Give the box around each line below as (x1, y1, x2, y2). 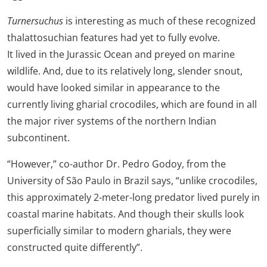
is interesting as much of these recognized (63, 14, 256, 27)
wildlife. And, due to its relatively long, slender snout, (7, 64, 243, 77)
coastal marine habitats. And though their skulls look (7, 207, 244, 221)
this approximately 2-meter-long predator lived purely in (7, 190, 260, 204)
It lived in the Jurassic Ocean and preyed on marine (7, 47, 235, 61)
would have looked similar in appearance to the (7, 80, 220, 94)
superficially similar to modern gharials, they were (7, 223, 231, 237)
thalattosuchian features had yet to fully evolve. (7, 30, 220, 44)
